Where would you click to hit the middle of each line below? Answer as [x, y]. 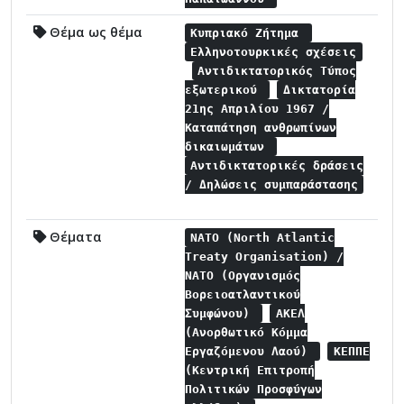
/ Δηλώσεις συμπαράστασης [271, 184]
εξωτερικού [225, 89]
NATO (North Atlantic [263, 237]
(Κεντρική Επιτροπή [250, 370]
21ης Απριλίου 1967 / [257, 108]
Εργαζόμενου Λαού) [250, 351]
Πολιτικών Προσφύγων [253, 389]
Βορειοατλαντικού [243, 294]
